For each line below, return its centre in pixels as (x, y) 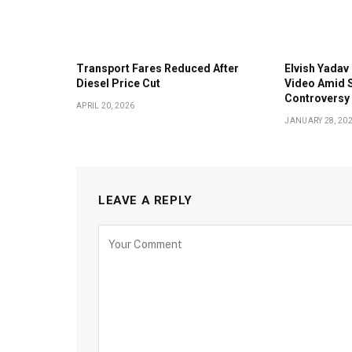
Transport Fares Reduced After (158, 69)
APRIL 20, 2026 (106, 106)
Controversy (317, 99)
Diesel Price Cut (118, 84)
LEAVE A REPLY (145, 201)
